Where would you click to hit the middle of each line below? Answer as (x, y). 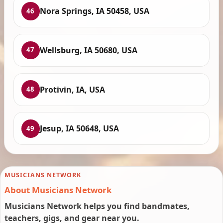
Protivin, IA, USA (72, 89)
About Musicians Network (58, 190)
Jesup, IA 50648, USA (79, 129)
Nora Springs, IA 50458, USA (94, 11)
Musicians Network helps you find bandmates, (97, 206)
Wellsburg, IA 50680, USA (88, 50)
